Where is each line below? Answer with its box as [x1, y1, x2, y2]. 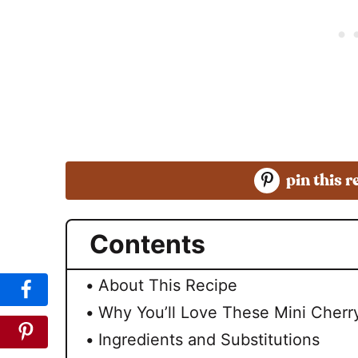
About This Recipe [98, 275, 237, 295]
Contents [89, 228, 205, 260]
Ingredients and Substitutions [98, 329, 320, 349]
